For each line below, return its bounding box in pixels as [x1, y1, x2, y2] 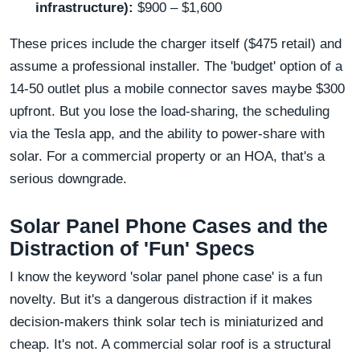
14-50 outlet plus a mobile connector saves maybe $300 [10, 80, 345, 96]
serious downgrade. [10, 170, 127, 186]
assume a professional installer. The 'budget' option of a [10, 58, 342, 74]
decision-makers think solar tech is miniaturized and [10, 313, 323, 329]
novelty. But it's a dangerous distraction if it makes [10, 291, 313, 307]
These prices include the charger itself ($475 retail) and [10, 35, 342, 51]
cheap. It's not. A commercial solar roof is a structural [10, 336, 331, 352]
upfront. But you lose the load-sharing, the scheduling [10, 103, 329, 119]
